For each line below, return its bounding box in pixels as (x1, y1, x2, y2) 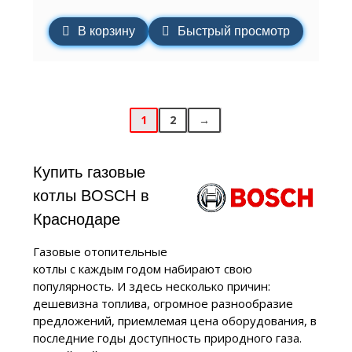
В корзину (77, 24, 135, 38)
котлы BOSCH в (32, 187, 149, 205)
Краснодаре (32, 211, 120, 229)
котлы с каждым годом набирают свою (32, 261, 252, 277)
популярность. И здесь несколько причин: (32, 278, 270, 295)
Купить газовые (32, 163, 145, 181)
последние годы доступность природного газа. (32, 330, 302, 346)
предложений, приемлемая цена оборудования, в (32, 313, 317, 329)
